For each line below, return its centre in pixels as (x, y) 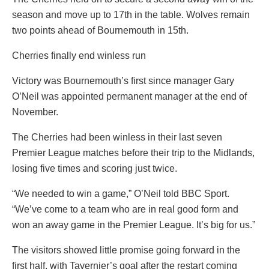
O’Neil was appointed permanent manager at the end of (129, 96)
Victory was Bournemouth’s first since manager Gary (123, 80)
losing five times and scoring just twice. (95, 168)
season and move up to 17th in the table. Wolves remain (131, 14)
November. (35, 112)
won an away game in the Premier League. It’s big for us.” (134, 225)
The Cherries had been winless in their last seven (117, 137)
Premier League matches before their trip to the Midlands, (133, 153)
